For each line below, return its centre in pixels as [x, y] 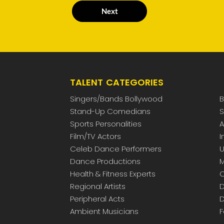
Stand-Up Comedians [110, 111]
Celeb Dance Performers [115, 149]
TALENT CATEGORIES [116, 82]
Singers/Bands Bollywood [116, 99]
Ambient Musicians [104, 211]
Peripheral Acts [97, 199]
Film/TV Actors [95, 136]
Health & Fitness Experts [112, 174]
